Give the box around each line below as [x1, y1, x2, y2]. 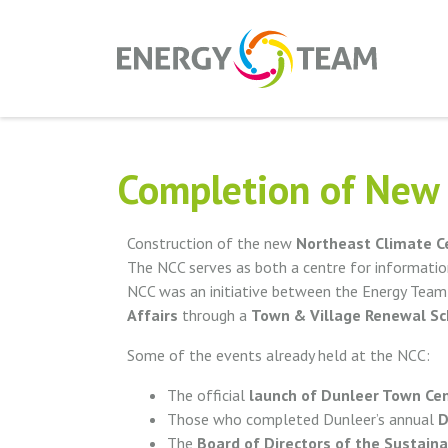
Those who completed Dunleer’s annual [167, 408, 438, 429]
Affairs [127, 304, 178, 325]
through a [178, 304, 251, 325]
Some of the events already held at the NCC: [127, 344, 430, 365]
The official [167, 384, 249, 405]
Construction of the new [127, 232, 296, 253]
